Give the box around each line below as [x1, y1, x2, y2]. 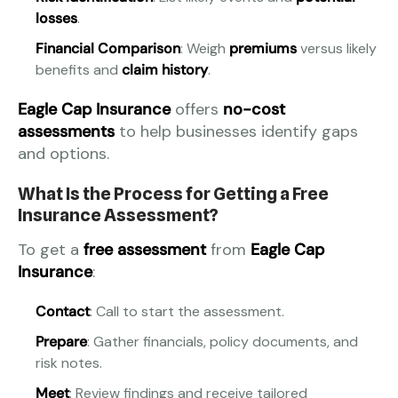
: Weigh [180, 39, 229, 59]
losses [36, 9, 77, 28]
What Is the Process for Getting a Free [18, 183, 329, 205]
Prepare [36, 332, 87, 352]
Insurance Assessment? [18, 204, 219, 227]
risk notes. [36, 354, 102, 373]
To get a [18, 239, 84, 261]
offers [171, 99, 223, 121]
